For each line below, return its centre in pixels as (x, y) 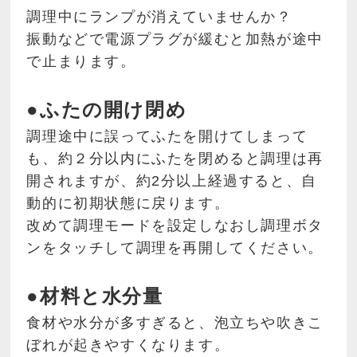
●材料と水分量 (95, 296)
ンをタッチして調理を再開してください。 (175, 248)
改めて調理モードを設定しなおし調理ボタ (175, 226)
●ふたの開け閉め (107, 110)
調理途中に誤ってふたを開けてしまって (167, 137)
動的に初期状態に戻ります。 (128, 204)
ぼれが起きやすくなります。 (128, 345)
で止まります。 (81, 62)
